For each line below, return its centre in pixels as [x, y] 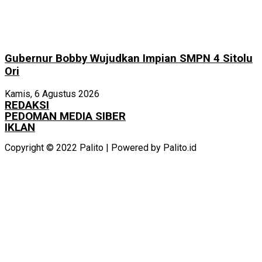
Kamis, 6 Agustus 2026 [52, 94]
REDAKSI [27, 105]
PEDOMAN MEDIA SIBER [65, 116]
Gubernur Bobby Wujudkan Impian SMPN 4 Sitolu [129, 58]
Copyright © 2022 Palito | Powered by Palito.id [101, 148]
